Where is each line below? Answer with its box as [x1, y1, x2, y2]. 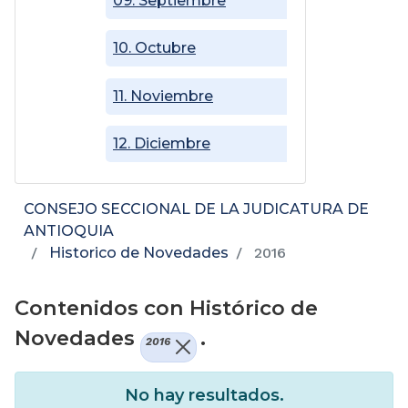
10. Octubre [113, 39, 196, 57]
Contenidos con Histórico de [15, 295, 318, 321]
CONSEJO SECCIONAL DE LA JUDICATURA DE [24, 200, 369, 219]
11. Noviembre [113, 87, 213, 105]
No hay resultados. [124, 384, 284, 405]
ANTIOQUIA [24, 222, 114, 240]
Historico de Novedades [49, 244, 229, 262]
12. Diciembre [113, 135, 210, 153]
